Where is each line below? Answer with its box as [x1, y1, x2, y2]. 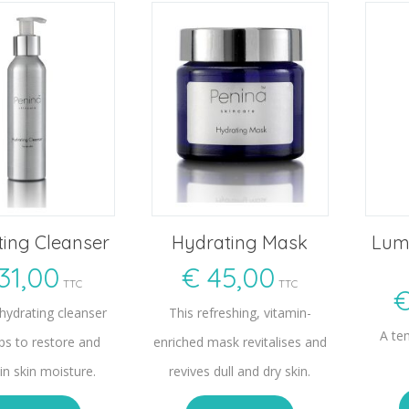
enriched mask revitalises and [152, 332, 327, 351]
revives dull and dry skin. [169, 362, 311, 380]
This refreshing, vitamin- [168, 303, 311, 321]
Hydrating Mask [172, 230, 309, 254]
